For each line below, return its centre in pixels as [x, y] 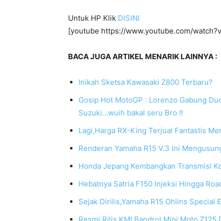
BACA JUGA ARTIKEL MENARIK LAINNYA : [143, 56]
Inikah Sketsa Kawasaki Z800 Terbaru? [146, 82]
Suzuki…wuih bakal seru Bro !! [131, 113]
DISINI [129, 18]
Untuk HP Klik [93, 18]
